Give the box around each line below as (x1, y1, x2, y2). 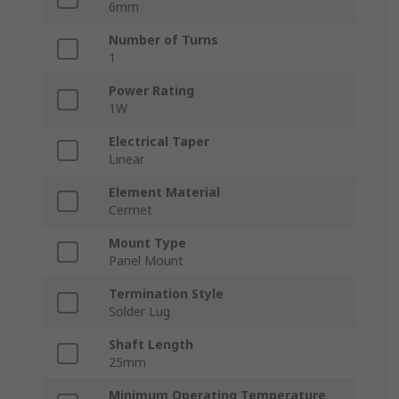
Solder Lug (109, 303, 170, 321)
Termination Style (109, 285, 224, 303)
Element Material (109, 183, 220, 201)
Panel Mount (109, 252, 183, 270)
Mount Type (109, 234, 186, 252)
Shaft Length (109, 336, 193, 354)
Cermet (109, 201, 152, 219)
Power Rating (109, 82, 194, 100)
